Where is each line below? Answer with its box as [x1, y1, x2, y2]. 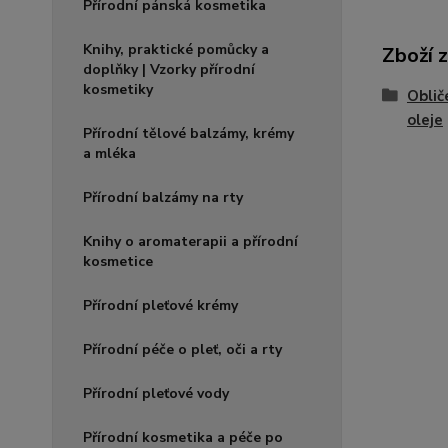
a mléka [83, 144, 136, 164]
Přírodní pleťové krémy [83, 296, 238, 316]
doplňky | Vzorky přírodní [83, 60, 255, 80]
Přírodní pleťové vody [83, 384, 229, 404]
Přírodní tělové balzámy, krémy [83, 124, 294, 144]
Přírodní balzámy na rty [83, 188, 243, 208]
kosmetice [83, 252, 153, 272]
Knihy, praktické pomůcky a [83, 40, 269, 60]
